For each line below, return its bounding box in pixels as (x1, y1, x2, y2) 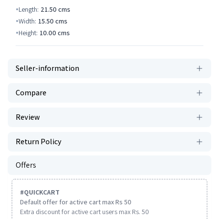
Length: (19, 5, 39, 14)
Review (16, 112, 40, 122)
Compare (16, 88, 46, 98)
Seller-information (16, 63, 79, 73)
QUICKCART (24, 188, 60, 197)
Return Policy (16, 136, 62, 147)
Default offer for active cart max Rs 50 (20, 197, 131, 206)
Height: (19, 28, 38, 37)
